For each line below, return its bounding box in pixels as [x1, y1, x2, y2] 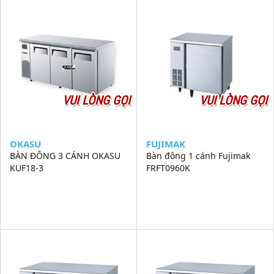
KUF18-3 [10, 162, 43, 174]
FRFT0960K [146, 162, 190, 174]
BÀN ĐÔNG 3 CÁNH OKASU [10, 150, 120, 161]
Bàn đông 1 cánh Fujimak [146, 150, 250, 161]
